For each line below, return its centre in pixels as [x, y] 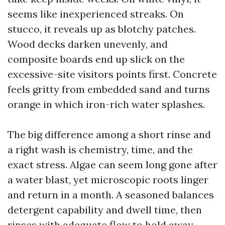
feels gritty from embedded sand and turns [109, 89]
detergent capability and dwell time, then [105, 210]
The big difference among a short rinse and [109, 134]
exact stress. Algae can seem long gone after [113, 164]
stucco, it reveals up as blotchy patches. [102, 29]
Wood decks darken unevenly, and [88, 44]
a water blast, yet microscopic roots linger [108, 180]
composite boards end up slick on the [96, 59]
